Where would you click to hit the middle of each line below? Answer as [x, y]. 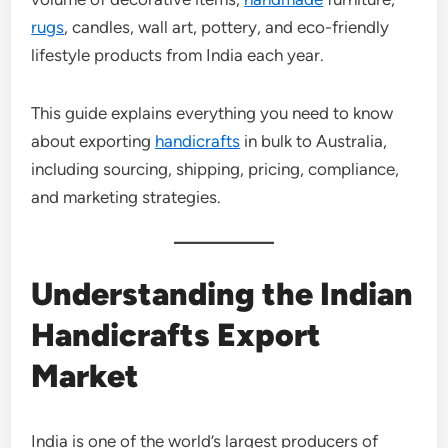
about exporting [93, 140]
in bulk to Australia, [314, 140]
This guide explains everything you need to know [212, 112]
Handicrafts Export [176, 334]
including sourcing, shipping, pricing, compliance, [215, 168]
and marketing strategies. [126, 196]
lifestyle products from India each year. [178, 54]
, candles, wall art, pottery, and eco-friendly [227, 26]
